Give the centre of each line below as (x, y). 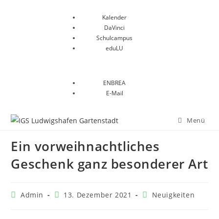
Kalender (114, 17)
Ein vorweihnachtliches (85, 146)
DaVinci (114, 28)
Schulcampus (114, 38)
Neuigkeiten (173, 195)
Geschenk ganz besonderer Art (109, 164)
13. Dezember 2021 (98, 195)
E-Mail (114, 93)
